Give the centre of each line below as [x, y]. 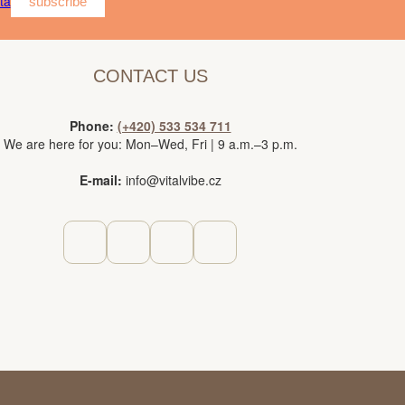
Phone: [91, 126]
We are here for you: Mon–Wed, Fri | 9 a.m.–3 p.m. [150, 144]
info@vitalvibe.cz [171, 180]
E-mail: [100, 180]
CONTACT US [150, 76]
